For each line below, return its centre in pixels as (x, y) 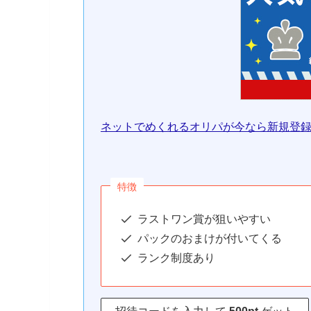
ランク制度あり (176, 258)
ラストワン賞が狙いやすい (204, 219)
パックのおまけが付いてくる (210, 238)
